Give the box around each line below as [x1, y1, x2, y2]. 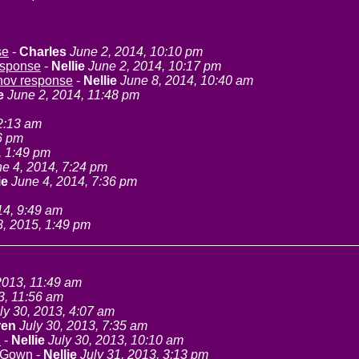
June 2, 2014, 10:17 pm [88, 59, 221, 73]
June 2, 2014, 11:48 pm [7, 88, 139, 102]
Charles [19, 45, 67, 58]
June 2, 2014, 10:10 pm [70, 45, 203, 58]
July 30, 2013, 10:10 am [48, 333, 184, 347]
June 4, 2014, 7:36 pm [11, 175, 137, 188]
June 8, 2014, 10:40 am [120, 74, 253, 87]
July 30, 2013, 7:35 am [19, 319, 147, 333]
